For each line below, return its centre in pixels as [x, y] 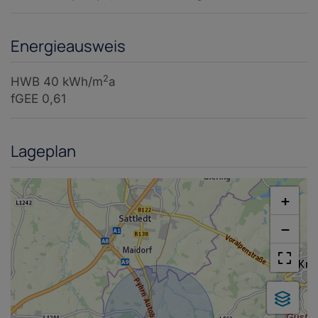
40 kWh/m [73, 82]
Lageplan [43, 152]
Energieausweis [68, 46]
